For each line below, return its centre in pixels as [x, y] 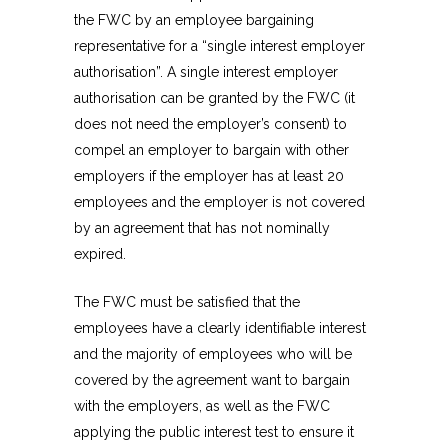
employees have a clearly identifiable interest [220, 328]
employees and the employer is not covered [219, 202]
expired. [100, 254]
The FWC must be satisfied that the [187, 302]
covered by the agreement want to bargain [212, 380]
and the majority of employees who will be [213, 354]
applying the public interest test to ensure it [214, 432]
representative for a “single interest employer [219, 46]
